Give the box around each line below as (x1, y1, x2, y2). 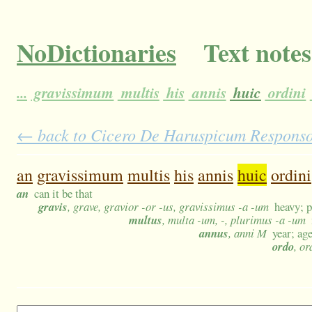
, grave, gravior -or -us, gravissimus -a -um (68, 198, 269, 215)
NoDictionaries (17, 34, 176, 71)
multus (129, 212, 162, 228)
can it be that (34, 185, 93, 202)
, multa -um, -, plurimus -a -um (162, 212, 306, 228)
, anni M (228, 225, 267, 242)
